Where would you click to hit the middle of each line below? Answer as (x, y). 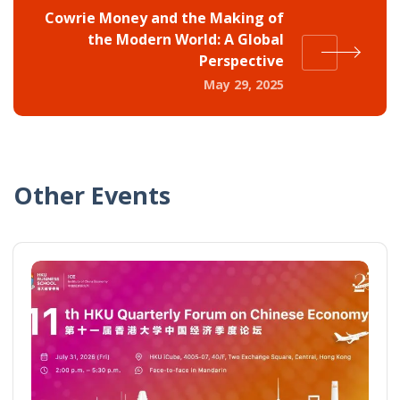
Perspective (242, 61)
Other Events (92, 196)
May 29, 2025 (244, 85)
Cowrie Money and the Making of (164, 18)
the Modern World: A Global (186, 40)
